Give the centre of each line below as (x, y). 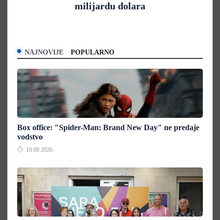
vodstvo (30, 137)
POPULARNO (93, 52)
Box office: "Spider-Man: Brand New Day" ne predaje (108, 127)
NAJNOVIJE (44, 52)
